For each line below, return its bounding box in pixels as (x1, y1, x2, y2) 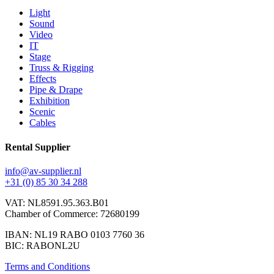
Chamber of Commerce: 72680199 (5, 209, 139, 219)
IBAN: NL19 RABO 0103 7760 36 (5, 229, 144, 240)
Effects (29, 73, 56, 84)
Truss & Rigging (29, 62, 94, 73)
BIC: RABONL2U (5, 240, 80, 251)
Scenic (29, 106, 55, 117)
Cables (29, 117, 56, 128)
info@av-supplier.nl (5, 166, 81, 176)
